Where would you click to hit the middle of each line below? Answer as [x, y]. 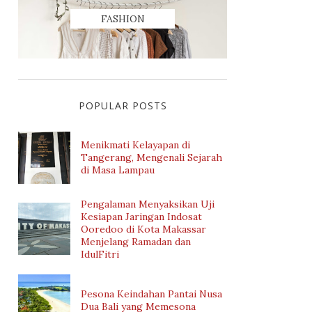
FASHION [123, 19]
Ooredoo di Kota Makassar [143, 229]
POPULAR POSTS [123, 105]
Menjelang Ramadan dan [136, 241]
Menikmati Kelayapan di [135, 145]
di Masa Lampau [118, 170]
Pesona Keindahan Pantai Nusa [151, 294]
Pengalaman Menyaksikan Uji [148, 204]
